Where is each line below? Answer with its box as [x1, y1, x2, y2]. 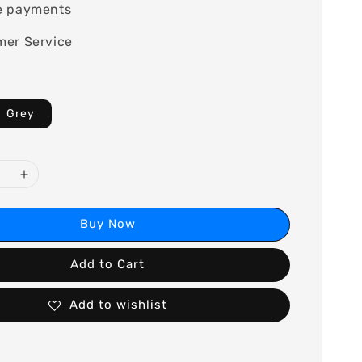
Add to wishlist [69, 297, 167, 313]
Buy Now [79, 217, 136, 232]
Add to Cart [70, 257, 145, 272]
